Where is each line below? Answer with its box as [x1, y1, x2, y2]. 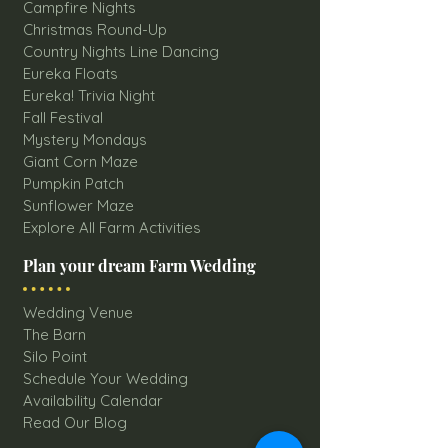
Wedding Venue [23, 303, 133, 323]
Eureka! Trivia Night [23, 86, 155, 106]
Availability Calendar [23, 391, 163, 411]
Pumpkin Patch [23, 174, 124, 194]
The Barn [23, 325, 90, 345]
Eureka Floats [23, 64, 118, 84]
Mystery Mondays [23, 130, 147, 150]
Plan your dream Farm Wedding [23, 255, 256, 277]
